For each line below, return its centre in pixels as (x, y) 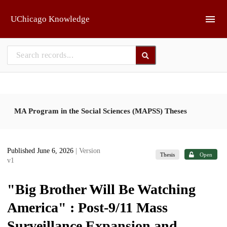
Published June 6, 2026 (41, 151)
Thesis (168, 154)
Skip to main (33, 11)
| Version (88, 151)
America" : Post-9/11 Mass (87, 207)
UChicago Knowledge (50, 19)
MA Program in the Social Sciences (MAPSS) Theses (101, 111)
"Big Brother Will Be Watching (101, 189)
